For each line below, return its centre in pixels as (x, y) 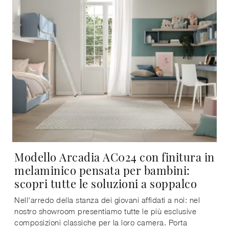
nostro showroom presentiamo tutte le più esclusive (105, 211)
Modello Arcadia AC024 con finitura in (114, 156)
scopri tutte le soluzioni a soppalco (106, 183)
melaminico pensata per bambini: (102, 170)
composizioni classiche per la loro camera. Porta (101, 222)
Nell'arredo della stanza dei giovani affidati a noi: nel (107, 200)
